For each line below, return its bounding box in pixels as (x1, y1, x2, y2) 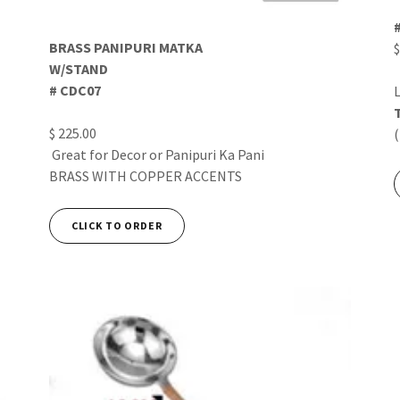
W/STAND (48, 59, 108, 78)
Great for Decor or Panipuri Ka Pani (48, 145, 267, 163)
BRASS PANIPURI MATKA (48, 37, 203, 56)
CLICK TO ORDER (71, 219, 162, 233)
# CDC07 (48, 80, 101, 99)
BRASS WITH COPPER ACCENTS (48, 166, 242, 185)
